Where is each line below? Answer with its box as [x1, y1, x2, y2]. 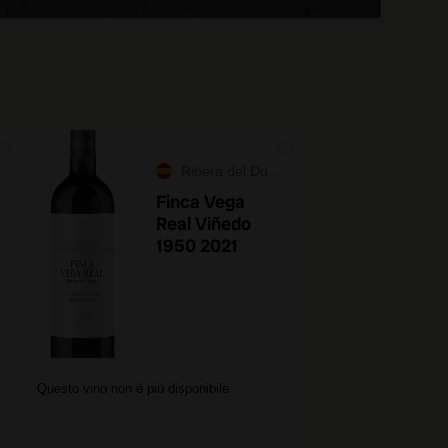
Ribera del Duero [181, 163, 268, 179]
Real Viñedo [156, 212, 251, 235]
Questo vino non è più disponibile [37, 381, 229, 396]
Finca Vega [156, 190, 245, 213]
